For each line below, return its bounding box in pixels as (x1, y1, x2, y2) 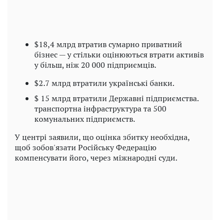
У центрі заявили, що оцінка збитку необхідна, (15, 132, 190, 143)
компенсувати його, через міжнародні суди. (15, 152, 177, 164)
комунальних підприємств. (34, 113, 135, 125)
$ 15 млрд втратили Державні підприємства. (34, 93, 198, 104)
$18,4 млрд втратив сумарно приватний (34, 39, 182, 50)
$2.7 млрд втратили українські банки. (34, 78, 174, 89)
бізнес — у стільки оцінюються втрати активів (34, 49, 204, 60)
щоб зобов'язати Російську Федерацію (15, 142, 157, 153)
